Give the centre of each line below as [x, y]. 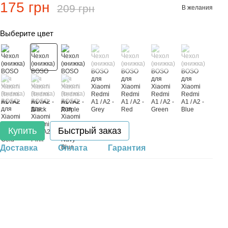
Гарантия [127, 148]
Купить [22, 131]
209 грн [76, 8]
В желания [197, 7]
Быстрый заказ [90, 131]
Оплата [73, 148]
